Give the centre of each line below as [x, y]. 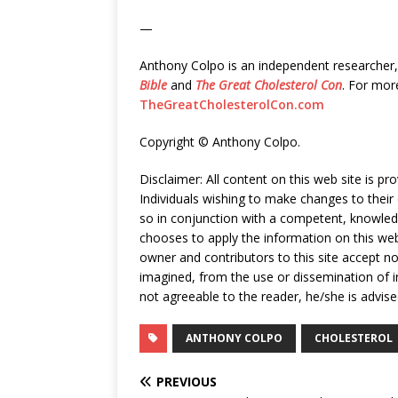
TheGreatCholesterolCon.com [232, 104]
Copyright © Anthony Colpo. [220, 142]
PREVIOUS [187, 382]
